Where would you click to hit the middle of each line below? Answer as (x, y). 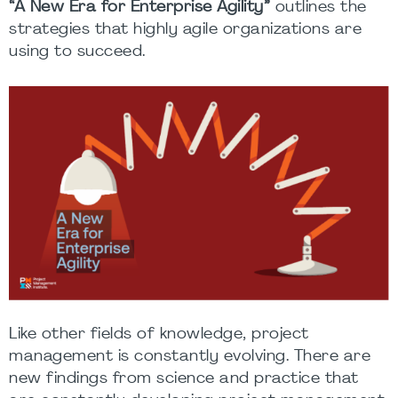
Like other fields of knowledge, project (159, 334)
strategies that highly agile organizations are (185, 30)
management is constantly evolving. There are (190, 356)
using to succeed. (77, 52)
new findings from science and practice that (184, 378)
